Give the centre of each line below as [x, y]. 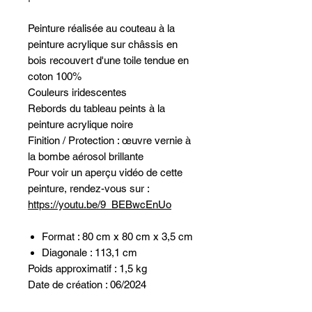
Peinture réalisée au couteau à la [101, 28]
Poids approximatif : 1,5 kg [87, 268]
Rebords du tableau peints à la [96, 108]
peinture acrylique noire [80, 124]
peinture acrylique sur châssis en [103, 44]
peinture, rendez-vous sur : [88, 188]
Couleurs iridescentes [77, 92]
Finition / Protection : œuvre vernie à [109, 140]
